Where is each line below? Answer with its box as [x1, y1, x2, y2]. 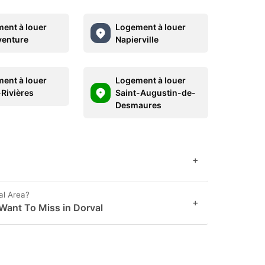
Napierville [115, 34, 159, 44]
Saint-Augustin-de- [115, 88, 196, 98]
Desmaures [115, 100, 161, 110]
